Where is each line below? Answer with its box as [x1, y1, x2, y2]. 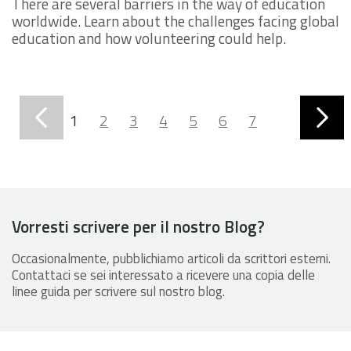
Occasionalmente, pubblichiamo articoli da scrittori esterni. [12, 248, 331, 269]
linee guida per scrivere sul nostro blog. [12, 280, 225, 302]
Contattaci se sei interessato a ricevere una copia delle [12, 264, 315, 285]
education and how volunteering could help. [12, 26, 286, 49]
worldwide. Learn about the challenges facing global [12, 9, 339, 32]
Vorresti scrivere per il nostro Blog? [12, 213, 265, 239]
